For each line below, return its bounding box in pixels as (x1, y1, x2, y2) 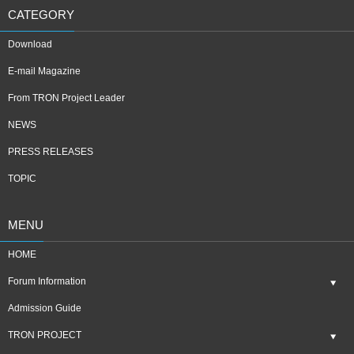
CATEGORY (8, 8, 74, 21)
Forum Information (8, 276, 86, 287)
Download (8, 39, 52, 50)
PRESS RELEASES (8, 146, 93, 157)
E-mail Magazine (8, 66, 81, 77)
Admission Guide (8, 303, 81, 314)
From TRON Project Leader (8, 92, 125, 104)
